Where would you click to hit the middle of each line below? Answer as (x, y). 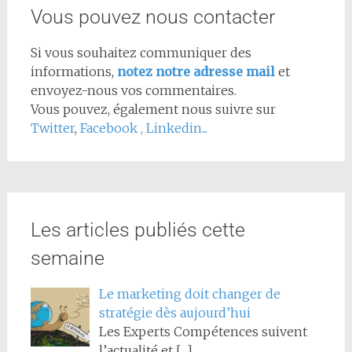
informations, (73, 71)
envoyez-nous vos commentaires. (133, 90)
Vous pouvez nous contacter (152, 16)
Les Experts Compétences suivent (203, 331)
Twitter (52, 128)
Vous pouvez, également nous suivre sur (153, 109)
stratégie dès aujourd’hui (174, 312)
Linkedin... (176, 128)
